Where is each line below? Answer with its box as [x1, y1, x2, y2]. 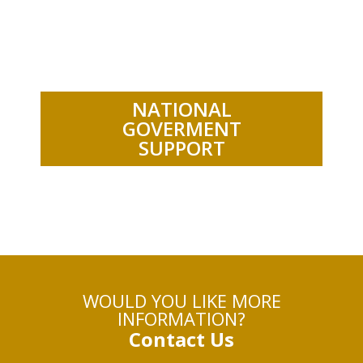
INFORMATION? [117, 306, 246, 331]
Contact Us [129, 326, 234, 353]
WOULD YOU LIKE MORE [82, 288, 281, 314]
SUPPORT [138, 135, 225, 162]
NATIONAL [131, 96, 232, 123]
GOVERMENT [122, 115, 241, 143]
